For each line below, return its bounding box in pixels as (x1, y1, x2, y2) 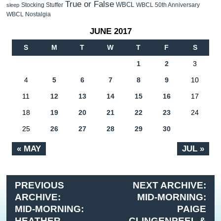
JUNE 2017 (89, 26, 132, 36)
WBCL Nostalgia (6, 11, 51, 18)
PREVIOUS (15, 180, 65, 191)
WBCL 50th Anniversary (136, 1, 200, 9)
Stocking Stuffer (21, 1, 63, 9)
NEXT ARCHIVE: (132, 180, 206, 191)
